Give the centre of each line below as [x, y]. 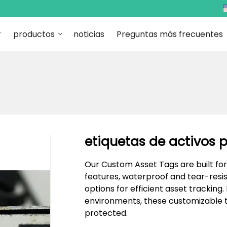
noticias [89, 34]
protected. [106, 213]
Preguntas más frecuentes [169, 34]
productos [34, 34]
